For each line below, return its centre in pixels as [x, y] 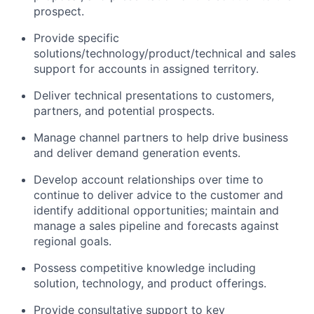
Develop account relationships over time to [149, 179]
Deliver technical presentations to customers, [154, 95]
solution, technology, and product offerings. [150, 283]
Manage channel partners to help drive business [161, 137]
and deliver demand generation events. [137, 153]
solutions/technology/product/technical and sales [165, 53]
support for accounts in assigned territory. [146, 69]
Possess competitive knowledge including [145, 268]
